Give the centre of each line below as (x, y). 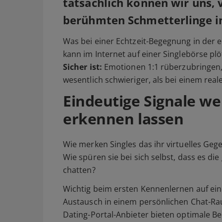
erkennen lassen (123, 118)
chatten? (79, 170)
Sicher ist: (83, 67)
